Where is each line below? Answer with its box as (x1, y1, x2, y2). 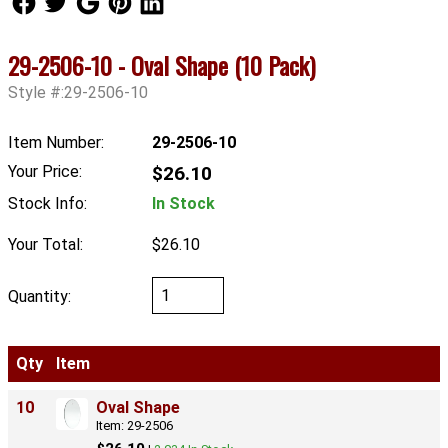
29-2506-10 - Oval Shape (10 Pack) (8, 47, 315, 84)
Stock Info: (8, 193, 87, 213)
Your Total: (8, 234, 83, 254)
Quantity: (8, 287, 71, 307)
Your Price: (8, 161, 82, 181)
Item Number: (8, 133, 104, 153)
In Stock (152, 193, 215, 213)
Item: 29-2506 (96, 418, 173, 434)
